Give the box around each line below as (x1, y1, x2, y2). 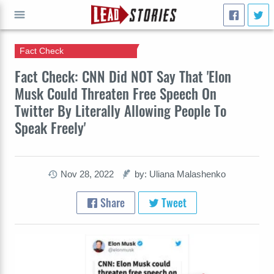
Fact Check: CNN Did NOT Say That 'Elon (15, 65, 231, 87)
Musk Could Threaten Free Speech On (15, 83, 217, 104)
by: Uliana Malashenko (135, 169, 226, 179)
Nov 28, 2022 (61, 169, 114, 179)
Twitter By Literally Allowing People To (15, 100, 226, 121)
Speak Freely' (15, 117, 86, 138)
